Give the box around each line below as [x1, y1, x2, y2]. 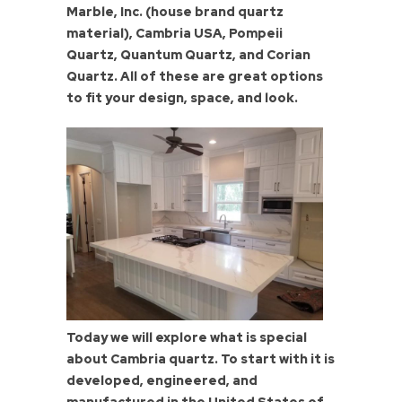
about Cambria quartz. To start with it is [66, 351, 335, 368]
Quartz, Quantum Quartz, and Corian [66, 47, 310, 64]
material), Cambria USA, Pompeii [66, 25, 283, 42]
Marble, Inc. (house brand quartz [66, 4, 284, 21]
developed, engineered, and [66, 372, 258, 389]
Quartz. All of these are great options [66, 68, 323, 85]
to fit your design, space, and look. [66, 90, 298, 107]
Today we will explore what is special [66, 329, 307, 346]
